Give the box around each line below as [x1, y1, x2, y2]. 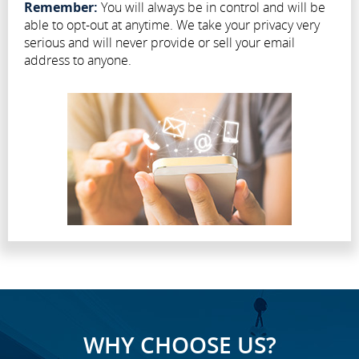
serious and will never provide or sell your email [24, 34, 295, 51]
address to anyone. [24, 51, 131, 69]
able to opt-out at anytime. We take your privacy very [24, 16, 320, 34]
